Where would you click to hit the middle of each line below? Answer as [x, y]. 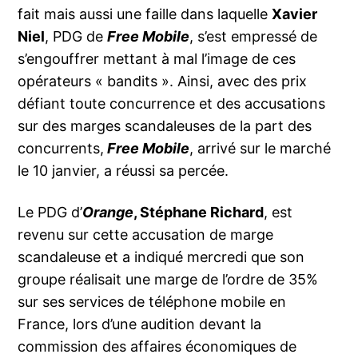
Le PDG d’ [50, 213]
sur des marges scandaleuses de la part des [165, 126]
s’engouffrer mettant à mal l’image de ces [157, 59]
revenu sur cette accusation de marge [146, 235]
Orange [108, 213]
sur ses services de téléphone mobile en [152, 302]
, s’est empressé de [254, 37]
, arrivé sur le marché [261, 149]
